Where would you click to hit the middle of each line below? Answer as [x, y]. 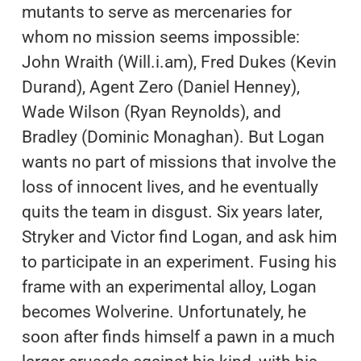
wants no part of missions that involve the [178, 162]
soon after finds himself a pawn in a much [178, 336]
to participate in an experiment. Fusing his [179, 261]
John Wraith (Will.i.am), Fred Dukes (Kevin [179, 62]
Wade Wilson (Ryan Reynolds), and [151, 112]
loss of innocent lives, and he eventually [170, 187]
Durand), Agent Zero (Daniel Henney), [160, 87]
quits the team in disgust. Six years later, [172, 212]
